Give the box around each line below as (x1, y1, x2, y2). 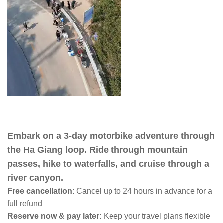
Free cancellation (7, 186, 72, 195)
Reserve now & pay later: (7, 211, 104, 220)
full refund (7, 199, 42, 208)
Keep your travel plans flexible (104, 211, 210, 220)
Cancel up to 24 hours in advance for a (76, 186, 212, 195)
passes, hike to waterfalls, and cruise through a (7, 158, 209, 169)
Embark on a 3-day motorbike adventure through (7, 130, 215, 141)
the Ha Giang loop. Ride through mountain (7, 144, 188, 155)
